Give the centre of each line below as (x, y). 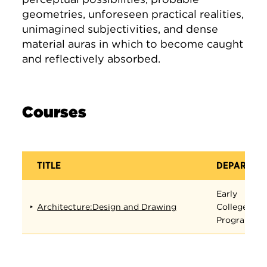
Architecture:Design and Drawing (107, 207)
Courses (55, 112)
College (232, 207)
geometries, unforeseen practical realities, (133, 14)
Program (235, 220)
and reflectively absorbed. (91, 59)
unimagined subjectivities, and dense (120, 29)
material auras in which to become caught (133, 44)
